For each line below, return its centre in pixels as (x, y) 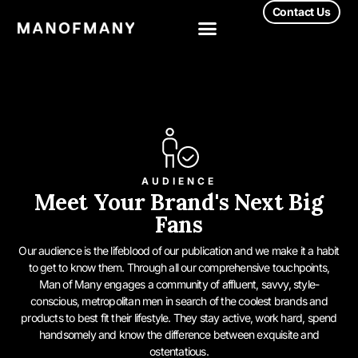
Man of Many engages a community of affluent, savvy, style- (179, 284)
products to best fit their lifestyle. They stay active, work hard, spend (179, 317)
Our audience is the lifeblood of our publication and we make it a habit (179, 250)
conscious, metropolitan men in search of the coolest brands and (179, 300)
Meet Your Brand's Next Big (179, 202)
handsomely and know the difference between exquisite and (179, 334)
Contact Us (301, 12)
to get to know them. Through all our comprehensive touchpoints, (179, 267)
